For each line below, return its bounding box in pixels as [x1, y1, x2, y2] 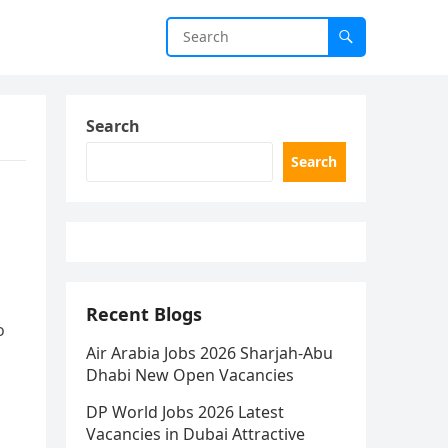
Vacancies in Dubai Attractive [86, 423, 305, 445]
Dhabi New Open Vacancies [86, 364, 294, 386]
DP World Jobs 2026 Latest [86, 401, 284, 423]
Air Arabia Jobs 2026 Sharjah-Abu [86, 342, 333, 364]
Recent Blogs [86, 302, 202, 326]
